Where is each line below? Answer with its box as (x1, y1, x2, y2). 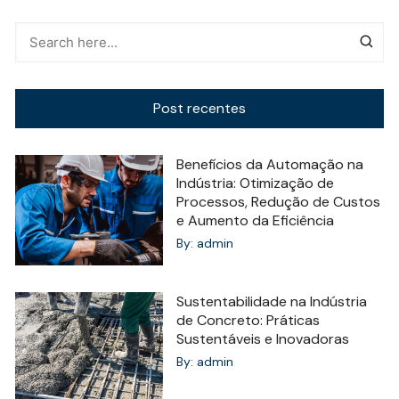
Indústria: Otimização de (175, 173, 334, 192)
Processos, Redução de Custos (175, 191, 380, 211)
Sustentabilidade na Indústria (175, 291, 367, 311)
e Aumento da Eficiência (175, 210, 334, 230)
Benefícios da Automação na (175, 154, 363, 174)
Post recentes (152, 98, 246, 118)
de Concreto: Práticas (175, 310, 320, 330)
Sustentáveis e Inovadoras (175, 329, 349, 348)
